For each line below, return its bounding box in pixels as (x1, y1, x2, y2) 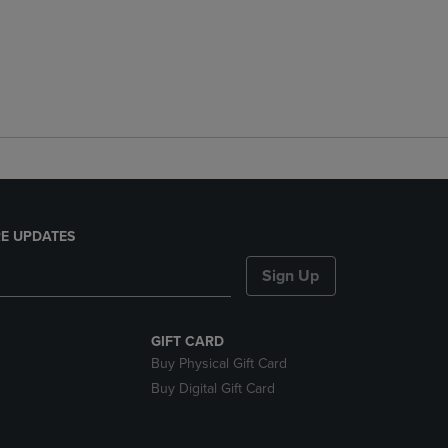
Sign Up (262, 266, 320, 286)
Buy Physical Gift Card (150, 355, 287, 372)
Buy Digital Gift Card (150, 380, 275, 397)
